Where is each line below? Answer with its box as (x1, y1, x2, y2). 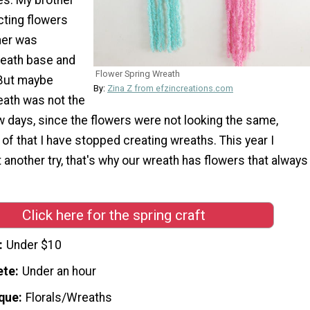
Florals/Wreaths (26, 291, 113, 304)
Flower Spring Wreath (95, 69, 180, 80)
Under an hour (22, 264, 97, 279)
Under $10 (6, 238, 62, 253)
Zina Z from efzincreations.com (107, 83, 233, 94)
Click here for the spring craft (21, 206, 206, 224)
